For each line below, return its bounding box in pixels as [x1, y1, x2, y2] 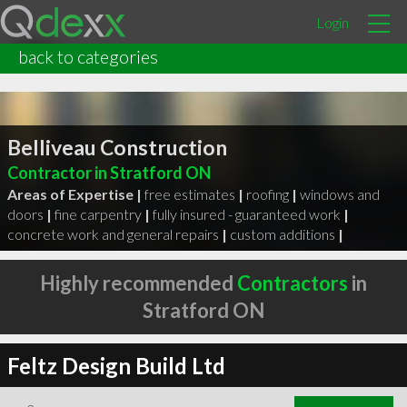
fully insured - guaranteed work [152, 204, 341, 223]
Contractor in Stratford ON [6, 162, 211, 183]
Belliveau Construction [6, 134, 227, 160]
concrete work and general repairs [6, 224, 219, 243]
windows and [299, 184, 380, 203]
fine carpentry [54, 204, 142, 223]
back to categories [18, 45, 158, 67]
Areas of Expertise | [6, 184, 142, 203]
